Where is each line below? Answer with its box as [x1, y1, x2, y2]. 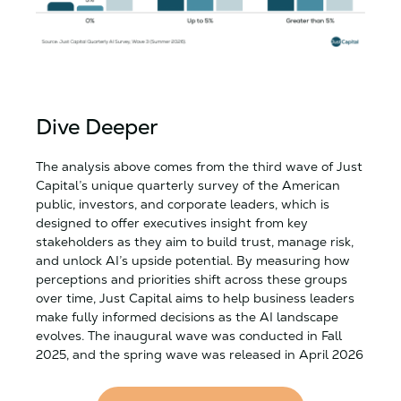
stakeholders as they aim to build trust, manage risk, [36, 233, 354, 250]
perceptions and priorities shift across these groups [36, 270, 347, 287]
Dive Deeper [36, 112, 158, 141]
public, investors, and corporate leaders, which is [36, 195, 329, 212]
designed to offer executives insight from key [36, 214, 308, 231]
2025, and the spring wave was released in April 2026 [36, 346, 363, 363]
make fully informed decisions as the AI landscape [36, 308, 338, 325]
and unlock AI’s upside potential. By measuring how [36, 252, 350, 269]
